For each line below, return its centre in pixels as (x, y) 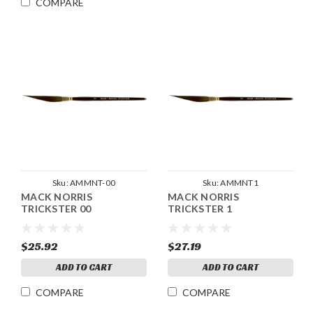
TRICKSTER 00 (56, 209)
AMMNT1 (239, 183)
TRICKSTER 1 (200, 209)
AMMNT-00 (93, 183)
